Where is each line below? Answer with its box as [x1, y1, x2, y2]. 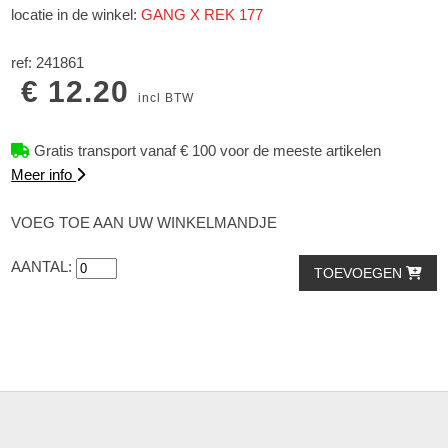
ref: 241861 [11, 54, 85, 72]
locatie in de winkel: [11, 6, 142, 24]
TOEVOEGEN [313, 265, 406, 282]
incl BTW [138, 91, 195, 106]
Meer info [11, 166, 77, 184]
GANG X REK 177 [141, 6, 264, 24]
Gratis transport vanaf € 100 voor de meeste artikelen [30, 142, 382, 160]
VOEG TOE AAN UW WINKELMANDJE [11, 214, 278, 232]
